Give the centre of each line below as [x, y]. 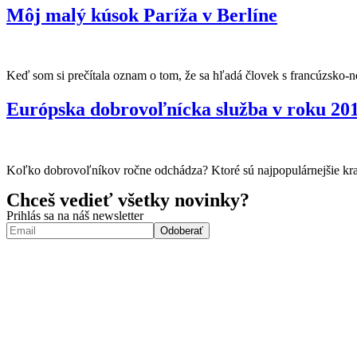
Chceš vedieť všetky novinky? [128, 200]
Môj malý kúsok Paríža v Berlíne [142, 15]
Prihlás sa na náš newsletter [75, 216]
